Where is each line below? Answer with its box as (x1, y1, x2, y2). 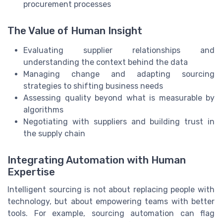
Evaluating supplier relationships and (23, 45, 215, 55)
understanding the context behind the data (23, 57, 188, 67)
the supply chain (23, 128, 85, 138)
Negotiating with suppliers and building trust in (23, 116, 215, 126)
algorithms (23, 105, 63, 114)
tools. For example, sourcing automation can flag (7, 208, 215, 218)
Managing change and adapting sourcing (23, 69, 215, 79)
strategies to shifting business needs (23, 81, 163, 91)
